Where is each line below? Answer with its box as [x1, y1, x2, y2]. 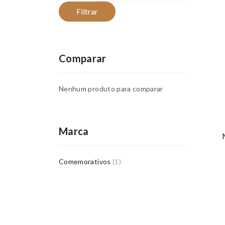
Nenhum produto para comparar [59, 84, 163, 93]
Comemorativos [59, 157, 111, 166]
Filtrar [76, 7, 98, 16]
